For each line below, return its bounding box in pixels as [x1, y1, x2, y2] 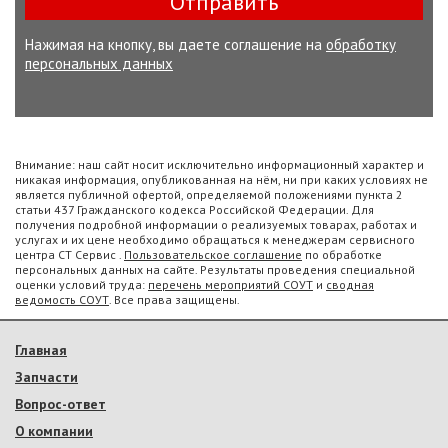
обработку [326, 34, 396, 54]
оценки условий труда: [15, 276, 148, 292]
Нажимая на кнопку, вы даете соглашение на [25, 34, 326, 54]
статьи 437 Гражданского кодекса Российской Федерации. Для [15, 201, 374, 217]
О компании [15, 421, 93, 440]
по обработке [302, 246, 382, 262]
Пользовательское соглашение [124, 246, 302, 262]
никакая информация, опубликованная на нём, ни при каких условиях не [15, 171, 428, 187]
